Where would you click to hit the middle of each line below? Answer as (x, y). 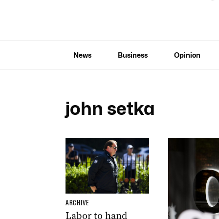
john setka (110, 108)
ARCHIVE (77, 203)
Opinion (187, 55)
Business (132, 55)
